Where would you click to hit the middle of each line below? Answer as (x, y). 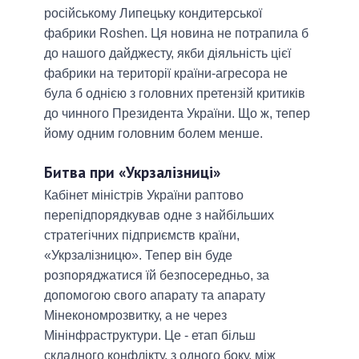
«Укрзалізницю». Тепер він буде (138, 255)
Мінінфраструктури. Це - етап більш (150, 335)
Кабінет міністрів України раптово (144, 195)
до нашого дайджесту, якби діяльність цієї (167, 53)
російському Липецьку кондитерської (153, 13)
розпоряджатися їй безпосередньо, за (157, 275)
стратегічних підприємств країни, (142, 235)
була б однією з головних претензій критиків (175, 93)
